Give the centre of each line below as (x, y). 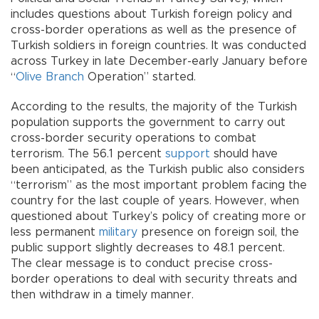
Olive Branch (50, 77)
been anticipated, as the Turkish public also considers (158, 170)
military (118, 232)
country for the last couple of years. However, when (155, 201)
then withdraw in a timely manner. (102, 295)
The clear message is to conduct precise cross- (142, 264)
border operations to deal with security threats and (154, 279)
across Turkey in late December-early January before (159, 62)
